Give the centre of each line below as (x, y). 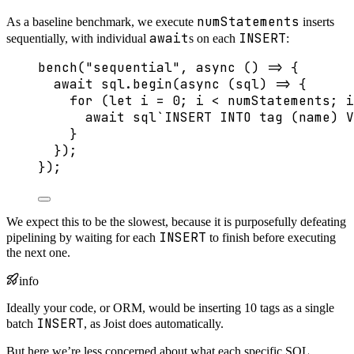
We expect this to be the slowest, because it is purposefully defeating (176, 221)
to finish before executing (271, 237)
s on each (214, 38)
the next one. (38, 252)
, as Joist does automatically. (154, 323)
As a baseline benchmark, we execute (102, 21)
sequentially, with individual (78, 38)
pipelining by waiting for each (83, 237)
